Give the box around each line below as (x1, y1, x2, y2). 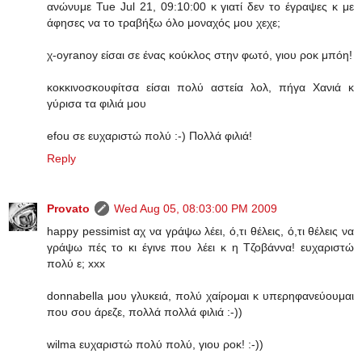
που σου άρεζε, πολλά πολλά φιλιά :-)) (47, 305, 242, 318)
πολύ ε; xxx (47, 256, 105, 270)
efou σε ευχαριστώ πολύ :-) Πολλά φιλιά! (47, 128, 252, 142)
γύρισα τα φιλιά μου (47, 96, 146, 110)
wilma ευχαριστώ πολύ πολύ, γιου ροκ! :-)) (47, 337, 263, 351)
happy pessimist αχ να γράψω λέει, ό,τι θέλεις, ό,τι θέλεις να (47, 224, 354, 238)
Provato (47, 201, 90, 215)
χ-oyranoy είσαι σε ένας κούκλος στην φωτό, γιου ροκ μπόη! (47, 48, 352, 61)
